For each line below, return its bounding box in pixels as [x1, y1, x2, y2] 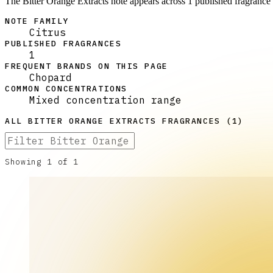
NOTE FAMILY [5, 16, 69, 27]
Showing [5, 157, 48, 168]
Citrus [29, 26, 66, 39]
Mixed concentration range [29, 94, 182, 107]
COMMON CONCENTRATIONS [5, 83, 127, 94]
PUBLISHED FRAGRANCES [5, 38, 122, 49]
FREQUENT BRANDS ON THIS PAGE [5, 61, 168, 72]
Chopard [29, 71, 72, 84]
